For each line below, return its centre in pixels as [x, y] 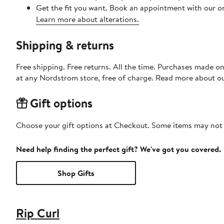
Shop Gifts [76, 173]
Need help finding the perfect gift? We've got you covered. [118, 149]
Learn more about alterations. [87, 19]
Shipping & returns [65, 45]
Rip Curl [38, 213]
